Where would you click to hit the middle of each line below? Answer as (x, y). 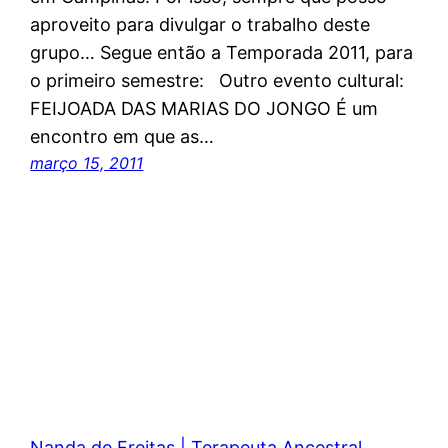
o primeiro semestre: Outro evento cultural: (217, 81)
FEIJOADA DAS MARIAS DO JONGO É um (204, 109)
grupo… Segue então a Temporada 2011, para (222, 53)
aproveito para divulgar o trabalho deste (200, 25)
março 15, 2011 (87, 163)
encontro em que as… (122, 137)
